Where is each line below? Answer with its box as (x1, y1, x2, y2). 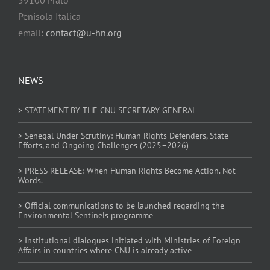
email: (17, 26, 46, 39)
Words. (17, 174, 43, 186)
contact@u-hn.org (45, 26, 122, 39)
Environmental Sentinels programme (17, 209, 153, 221)
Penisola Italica (17, 10, 81, 22)
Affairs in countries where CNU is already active (17, 244, 192, 256)
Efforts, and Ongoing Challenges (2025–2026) (17, 139, 189, 151)
